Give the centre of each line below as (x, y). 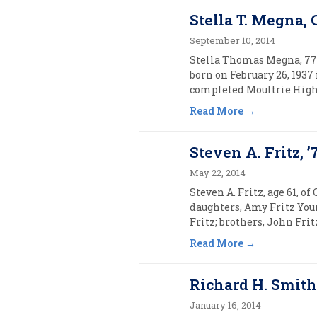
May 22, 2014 (218, 173)
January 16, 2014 (226, 305)
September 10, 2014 (233, 40)
